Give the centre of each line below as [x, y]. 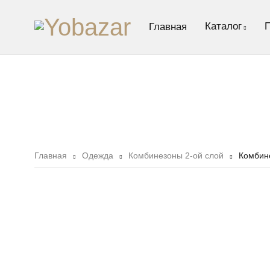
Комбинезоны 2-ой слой [176, 155]
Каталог [223, 26]
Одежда [98, 155]
